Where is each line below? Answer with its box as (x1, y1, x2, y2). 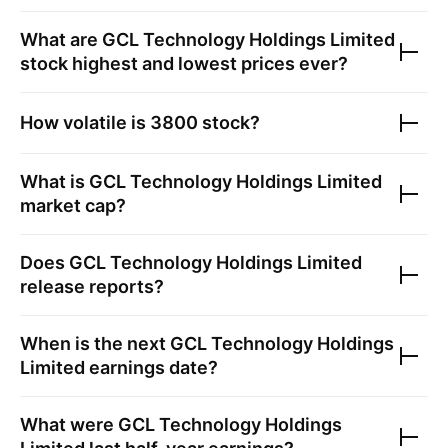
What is (20, 171, 89, 192)
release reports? (20, 276, 164, 297)
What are (20, 29, 102, 50)
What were (20, 414, 118, 435)
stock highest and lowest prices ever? (20, 53, 348, 74)
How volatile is (20, 112, 150, 133)
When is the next (20, 333, 170, 354)
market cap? (20, 195, 126, 216)
